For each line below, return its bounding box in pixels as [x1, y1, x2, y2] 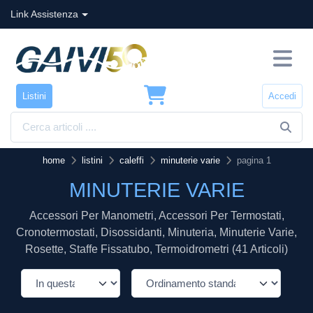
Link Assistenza [10, 8, 78, 20]
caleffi [119, 155, 144, 166]
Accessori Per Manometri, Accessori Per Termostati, [29, 210, 284, 222]
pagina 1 [236, 155, 271, 166]
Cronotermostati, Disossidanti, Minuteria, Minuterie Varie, [16, 226, 297, 239]
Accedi [268, 90, 296, 101]
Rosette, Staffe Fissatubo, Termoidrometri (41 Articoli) [25, 243, 288, 256]
